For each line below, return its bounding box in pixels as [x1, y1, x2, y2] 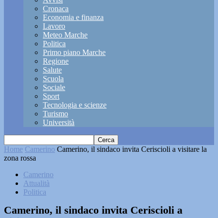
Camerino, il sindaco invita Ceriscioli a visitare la [57, 145, 207, 153]
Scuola [43, 74, 64, 83]
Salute [43, 66, 62, 74]
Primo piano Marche [43, 48, 106, 56]
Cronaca [43, 4, 69, 13]
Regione [43, 57, 69, 65]
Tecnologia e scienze [43, 101, 107, 109]
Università [43, 118, 74, 127]
